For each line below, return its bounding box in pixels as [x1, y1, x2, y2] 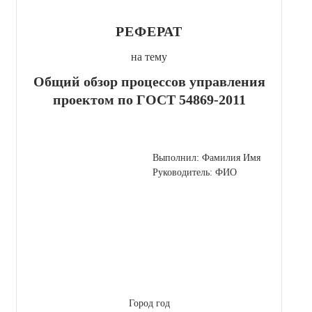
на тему [131, 50, 167, 63]
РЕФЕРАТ [116, 23, 182, 39]
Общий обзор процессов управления [33, 73, 265, 89]
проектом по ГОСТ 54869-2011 [52, 91, 246, 107]
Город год [128, 297, 170, 309]
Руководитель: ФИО [153, 166, 237, 178]
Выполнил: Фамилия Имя [153, 152, 260, 163]
